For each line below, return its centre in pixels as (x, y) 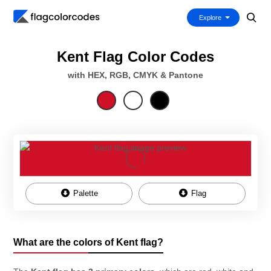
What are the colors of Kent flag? (88, 242)
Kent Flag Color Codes (135, 57)
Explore (210, 18)
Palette (84, 193)
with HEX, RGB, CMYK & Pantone (135, 75)
